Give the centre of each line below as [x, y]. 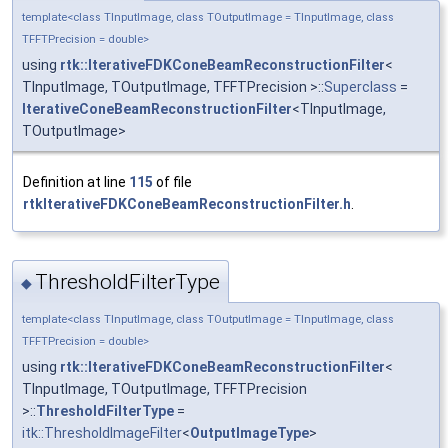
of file [172, 182]
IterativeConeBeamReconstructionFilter [157, 109]
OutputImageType [249, 432]
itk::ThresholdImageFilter [102, 432]
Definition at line [76, 182]
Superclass [360, 87]
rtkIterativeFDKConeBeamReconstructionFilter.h [187, 204]
